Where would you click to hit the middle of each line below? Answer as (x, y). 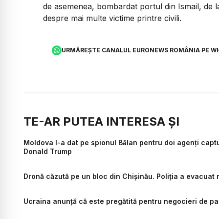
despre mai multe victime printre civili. (113, 18)
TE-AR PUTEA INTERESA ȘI (101, 122)
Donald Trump (48, 152)
